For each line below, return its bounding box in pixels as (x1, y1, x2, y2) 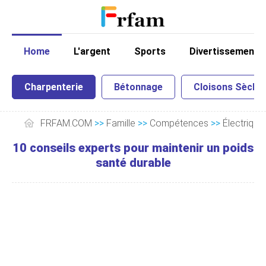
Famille (106, 118, 135, 129)
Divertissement (189, 46, 258, 57)
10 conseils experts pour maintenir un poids (12, 141, 254, 155)
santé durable (95, 156, 171, 170)
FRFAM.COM (40, 118, 92, 129)
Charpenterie (24, 81, 83, 93)
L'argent (74, 46, 110, 57)
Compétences (150, 118, 208, 129)
